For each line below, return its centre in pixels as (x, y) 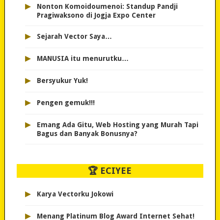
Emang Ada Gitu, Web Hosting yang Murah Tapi (117, 125)
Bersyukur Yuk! (62, 81)
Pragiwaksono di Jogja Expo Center (96, 15)
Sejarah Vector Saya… (74, 37)
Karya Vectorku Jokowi (75, 194)
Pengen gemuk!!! (66, 103)
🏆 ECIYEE (110, 171)
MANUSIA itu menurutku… (82, 59)
